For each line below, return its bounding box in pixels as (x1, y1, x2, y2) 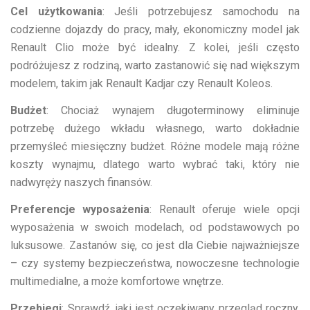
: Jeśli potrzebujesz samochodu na (102, 4, 300, 18)
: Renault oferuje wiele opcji (149, 202, 300, 216)
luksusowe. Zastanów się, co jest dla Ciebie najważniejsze (10, 238, 300, 252)
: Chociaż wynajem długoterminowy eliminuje (46, 103, 300, 117)
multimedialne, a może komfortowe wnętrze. (10, 274, 224, 288)
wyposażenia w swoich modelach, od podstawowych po (10, 220, 300, 234)
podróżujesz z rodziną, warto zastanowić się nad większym (10, 58, 300, 72)
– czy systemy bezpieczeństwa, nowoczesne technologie (10, 256, 300, 270)
